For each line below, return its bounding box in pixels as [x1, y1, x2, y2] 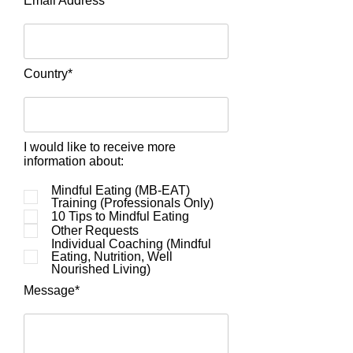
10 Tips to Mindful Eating [51, 210, 189, 223]
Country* [24, 67, 72, 80]
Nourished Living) [51, 262, 150, 276]
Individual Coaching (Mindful [51, 237, 211, 251]
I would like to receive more [24, 140, 176, 154]
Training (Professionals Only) [51, 196, 214, 210]
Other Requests [51, 224, 139, 237]
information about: [24, 154, 124, 168]
